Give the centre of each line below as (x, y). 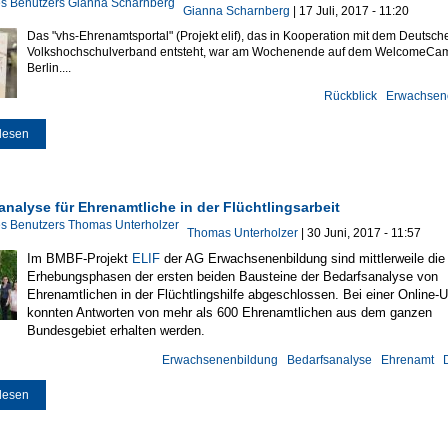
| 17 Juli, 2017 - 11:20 (349, 11)
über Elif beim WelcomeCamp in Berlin (133, 133)
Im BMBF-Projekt (79, 259)
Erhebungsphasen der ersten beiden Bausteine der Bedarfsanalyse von (232, 277)
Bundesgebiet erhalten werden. (115, 331)
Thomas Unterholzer (242, 233)
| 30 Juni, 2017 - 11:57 (359, 233)
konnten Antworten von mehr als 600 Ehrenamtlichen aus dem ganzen (229, 313)
